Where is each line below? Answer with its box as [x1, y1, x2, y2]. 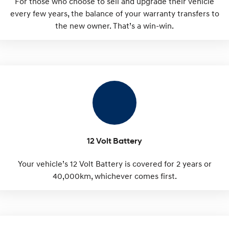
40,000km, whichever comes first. [52, 171, 177, 181]
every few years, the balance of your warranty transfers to [10, 8, 219, 18]
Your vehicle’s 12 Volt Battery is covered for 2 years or [17, 158, 212, 169]
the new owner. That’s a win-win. [55, 20, 174, 31]
